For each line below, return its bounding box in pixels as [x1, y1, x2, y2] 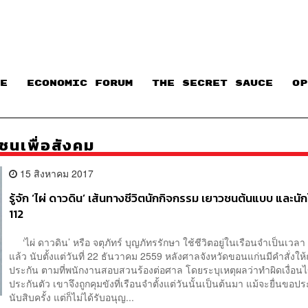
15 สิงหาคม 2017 [17, 166, 94, 180]
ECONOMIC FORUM [27, 78, 133, 89]
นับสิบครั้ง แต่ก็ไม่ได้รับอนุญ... [9, 290, 135, 305]
